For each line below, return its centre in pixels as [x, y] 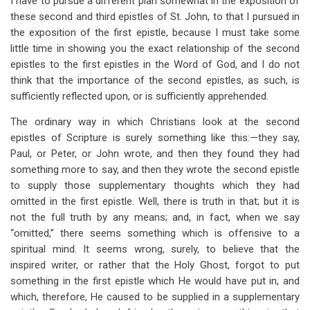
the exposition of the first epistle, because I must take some [155, 33]
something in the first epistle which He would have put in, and [155, 281]
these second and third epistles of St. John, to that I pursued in [155, 17]
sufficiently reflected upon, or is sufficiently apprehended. [139, 96]
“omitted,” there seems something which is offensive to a [155, 233]
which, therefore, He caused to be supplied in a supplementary [155, 297]
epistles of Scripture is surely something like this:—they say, [155, 138]
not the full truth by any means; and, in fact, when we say [155, 217]
